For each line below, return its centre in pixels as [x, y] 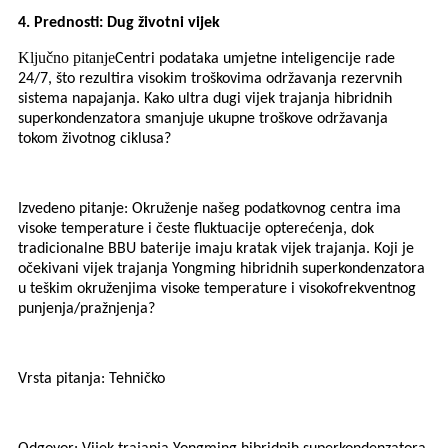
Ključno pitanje [66, 58]
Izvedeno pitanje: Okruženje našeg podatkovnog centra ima [209, 209]
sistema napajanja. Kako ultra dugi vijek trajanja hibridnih [205, 99]
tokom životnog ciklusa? [94, 139]
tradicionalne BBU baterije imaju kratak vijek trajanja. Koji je [216, 249]
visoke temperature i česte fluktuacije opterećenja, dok [196, 229]
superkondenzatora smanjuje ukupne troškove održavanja [203, 119]
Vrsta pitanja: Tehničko [91, 379]
